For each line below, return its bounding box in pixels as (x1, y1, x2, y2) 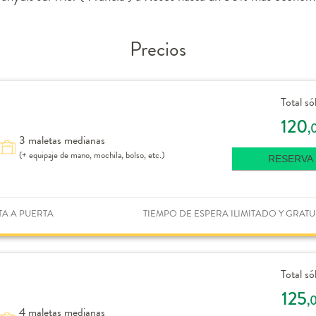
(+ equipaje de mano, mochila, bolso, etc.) (18, 148, 164, 162)
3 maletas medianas (18, 132, 105, 148)
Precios (130, 35, 186, 63)
